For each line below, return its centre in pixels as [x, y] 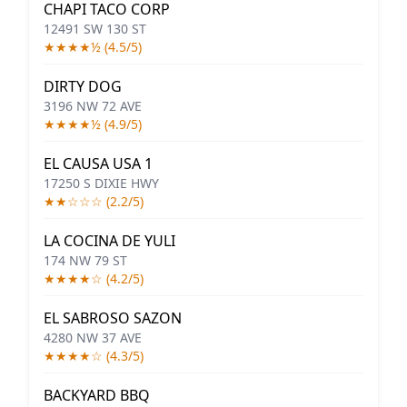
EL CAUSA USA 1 [98, 164]
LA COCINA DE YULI [109, 241]
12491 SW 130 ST [95, 29]
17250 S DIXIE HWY [101, 183]
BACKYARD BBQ [97, 395]
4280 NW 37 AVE [93, 338]
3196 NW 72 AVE [93, 106]
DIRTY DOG [83, 86]
